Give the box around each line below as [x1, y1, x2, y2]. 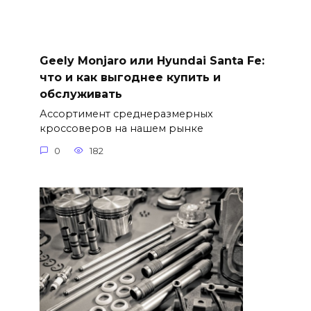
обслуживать [39, 87, 122, 101]
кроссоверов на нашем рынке [39, 122, 203, 135]
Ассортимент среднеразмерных [39, 108, 213, 121]
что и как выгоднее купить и [39, 70, 221, 84]
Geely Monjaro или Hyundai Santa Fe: [39, 53, 264, 67]
